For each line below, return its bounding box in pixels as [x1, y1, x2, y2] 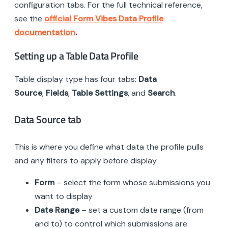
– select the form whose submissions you [54, 177, 210, 188]
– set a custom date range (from [79, 204, 204, 215]
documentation [14, 26, 75, 38]
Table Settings [72, 87, 128, 98]
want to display [35, 190, 93, 202]
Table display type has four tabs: [14, 73, 138, 84]
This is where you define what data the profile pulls [14, 141, 204, 152]
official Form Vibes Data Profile [44, 13, 163, 24]
